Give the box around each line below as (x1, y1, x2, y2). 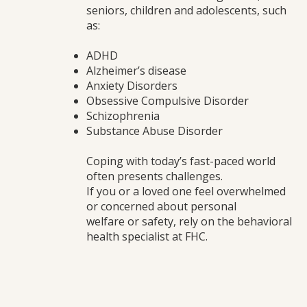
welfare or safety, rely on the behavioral (86, 214, 292, 229)
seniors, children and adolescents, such (86, 3, 286, 18)
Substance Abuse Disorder (86, 123, 223, 138)
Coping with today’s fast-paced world (86, 153, 275, 169)
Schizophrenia (86, 108, 160, 123)
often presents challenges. (86, 169, 223, 184)
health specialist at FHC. (86, 229, 208, 244)
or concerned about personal (86, 199, 236, 214)
